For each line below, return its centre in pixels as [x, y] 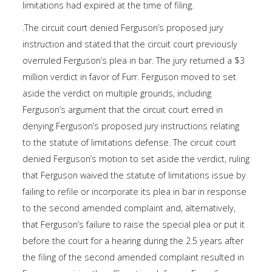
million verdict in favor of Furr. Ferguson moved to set [129, 77]
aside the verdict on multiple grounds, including [117, 93]
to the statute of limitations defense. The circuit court [129, 143]
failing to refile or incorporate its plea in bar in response [134, 192]
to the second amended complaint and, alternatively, [129, 208]
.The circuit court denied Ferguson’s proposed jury [123, 28]
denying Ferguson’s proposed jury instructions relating [131, 126]
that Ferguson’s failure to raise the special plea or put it [134, 225]
